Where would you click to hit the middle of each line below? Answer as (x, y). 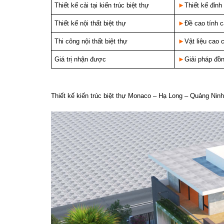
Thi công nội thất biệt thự (91, 41)
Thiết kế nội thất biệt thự (90, 23)
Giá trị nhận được (80, 59)
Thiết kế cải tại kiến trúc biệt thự (102, 5)
